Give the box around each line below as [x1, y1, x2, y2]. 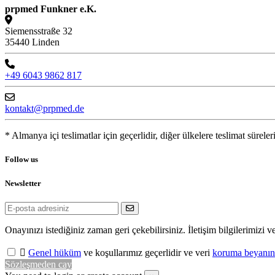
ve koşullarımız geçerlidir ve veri [81, 247, 212, 258]
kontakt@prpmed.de [5, 103, 84, 114]
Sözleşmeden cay [5, 258, 72, 269]
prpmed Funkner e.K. [5, 4, 96, 15]
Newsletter [5, 178, 41, 188]
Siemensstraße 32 [5, 26, 72, 37]
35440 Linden [5, 37, 60, 48]
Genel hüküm [28, 247, 81, 258]
